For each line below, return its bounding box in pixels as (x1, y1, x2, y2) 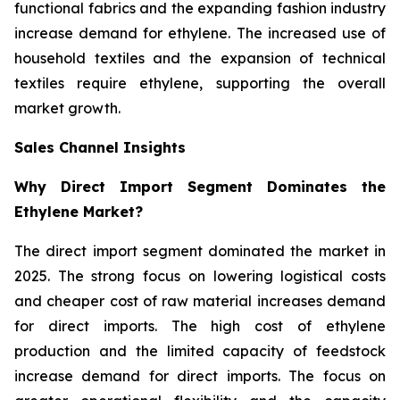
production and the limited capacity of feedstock (14, 341, 386, 360)
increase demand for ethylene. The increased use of (14, 23, 386, 42)
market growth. (14, 98, 121, 117)
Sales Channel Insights (14, 137, 186, 156)
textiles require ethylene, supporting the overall (14, 73, 386, 92)
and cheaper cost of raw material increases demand (14, 291, 386, 310)
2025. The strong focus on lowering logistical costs (14, 266, 386, 285)
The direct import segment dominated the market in (14, 241, 386, 260)
